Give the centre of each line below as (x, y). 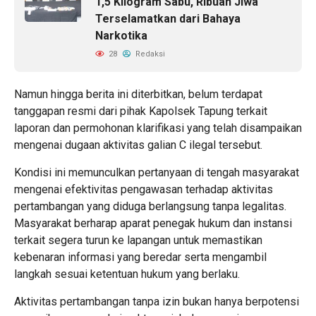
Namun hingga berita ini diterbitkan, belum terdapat (138, 94)
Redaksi (149, 54)
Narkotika (121, 35)
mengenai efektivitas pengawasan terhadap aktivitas (144, 189)
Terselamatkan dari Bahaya (168, 18)
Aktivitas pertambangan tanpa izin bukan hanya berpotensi (157, 301)
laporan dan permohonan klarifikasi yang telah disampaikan (158, 128)
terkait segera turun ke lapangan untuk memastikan (138, 240)
